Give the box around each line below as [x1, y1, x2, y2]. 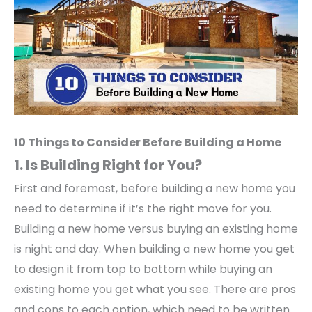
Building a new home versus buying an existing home [14, 221, 298, 237]
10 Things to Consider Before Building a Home [14, 134, 281, 151]
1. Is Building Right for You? [14, 155, 202, 175]
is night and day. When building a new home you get [14, 241, 295, 258]
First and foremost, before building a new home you [14, 180, 295, 197]
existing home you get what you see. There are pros [14, 281, 296, 298]
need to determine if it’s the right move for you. [14, 201, 272, 217]
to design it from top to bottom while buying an [14, 261, 272, 278]
